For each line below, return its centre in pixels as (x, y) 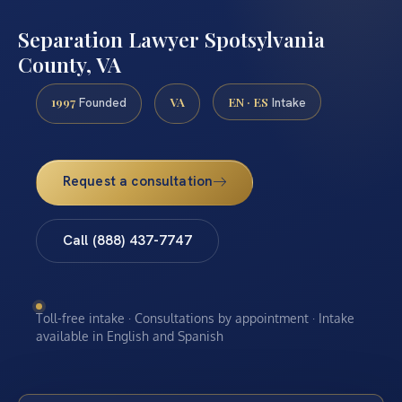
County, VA (70, 64)
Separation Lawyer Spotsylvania (171, 39)
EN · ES (248, 102)
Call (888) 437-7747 (127, 240)
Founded (101, 103)
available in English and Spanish (130, 336)
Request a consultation (138, 181)
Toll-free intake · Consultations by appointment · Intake (195, 319)
